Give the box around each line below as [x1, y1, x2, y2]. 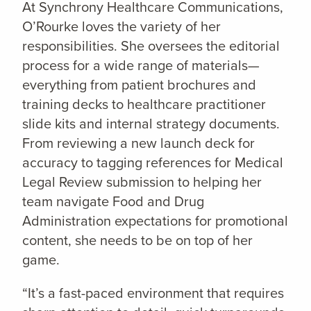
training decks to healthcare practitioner [22, 94, 266, 115]
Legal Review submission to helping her [22, 171, 262, 193]
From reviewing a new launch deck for [22, 133, 255, 154]
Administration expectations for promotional [22, 210, 288, 232]
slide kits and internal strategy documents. [22, 113, 280, 135]
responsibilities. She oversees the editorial [22, 35, 280, 57]
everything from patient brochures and [22, 74, 256, 96]
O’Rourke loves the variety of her [22, 16, 221, 37]
